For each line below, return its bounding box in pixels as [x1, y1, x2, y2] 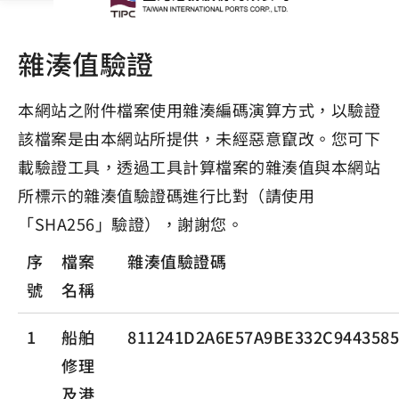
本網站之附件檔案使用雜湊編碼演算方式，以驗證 [18, 98, 380, 121]
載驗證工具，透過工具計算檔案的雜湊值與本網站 [18, 155, 380, 178]
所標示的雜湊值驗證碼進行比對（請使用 [18, 183, 314, 207]
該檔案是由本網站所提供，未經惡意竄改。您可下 [18, 126, 380, 150]
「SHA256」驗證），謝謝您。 [18, 212, 243, 235]
